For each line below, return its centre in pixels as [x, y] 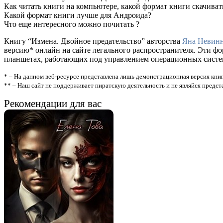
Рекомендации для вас [53, 103]
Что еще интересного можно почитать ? [72, 24]
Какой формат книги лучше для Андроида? [78, 15]
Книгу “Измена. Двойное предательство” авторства [93, 41]
